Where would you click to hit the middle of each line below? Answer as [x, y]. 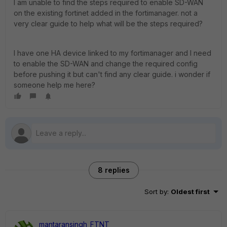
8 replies [113, 170]
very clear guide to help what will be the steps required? [109, 24]
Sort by [156, 192]
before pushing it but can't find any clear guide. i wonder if [112, 74]
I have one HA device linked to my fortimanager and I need [112, 53]
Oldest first [190, 192]
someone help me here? [55, 85]
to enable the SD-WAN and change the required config [106, 64]
